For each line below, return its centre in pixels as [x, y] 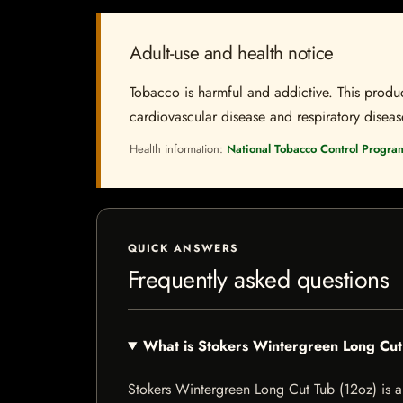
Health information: [178, 149]
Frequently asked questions [259, 279]
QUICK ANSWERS [184, 248]
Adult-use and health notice [232, 53]
